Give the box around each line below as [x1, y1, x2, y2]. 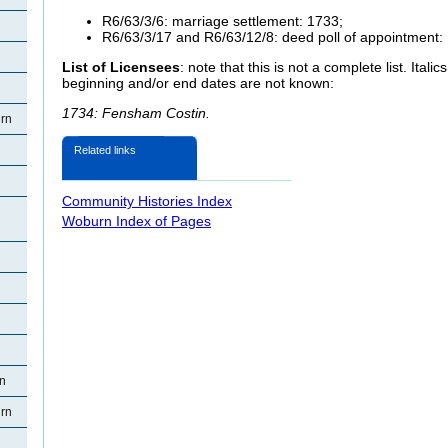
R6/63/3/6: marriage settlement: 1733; [102, 12, 343, 29]
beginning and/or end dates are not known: [62, 74, 334, 91]
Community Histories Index [62, 192, 232, 209]
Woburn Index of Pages [62, 212, 211, 229]
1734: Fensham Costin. [62, 105, 210, 122]
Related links [74, 143, 136, 156]
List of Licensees [62, 58, 180, 75]
